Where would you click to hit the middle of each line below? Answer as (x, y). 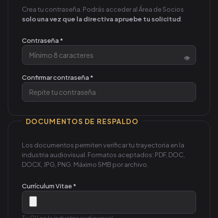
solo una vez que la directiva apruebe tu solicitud (101, 19)
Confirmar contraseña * (58, 77)
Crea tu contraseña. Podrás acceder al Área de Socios (103, 9)
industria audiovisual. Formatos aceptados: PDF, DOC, (103, 154)
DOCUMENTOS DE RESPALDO (82, 121)
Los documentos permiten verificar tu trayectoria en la (103, 145)
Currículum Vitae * (49, 186)
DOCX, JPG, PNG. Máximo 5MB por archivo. (85, 164)
